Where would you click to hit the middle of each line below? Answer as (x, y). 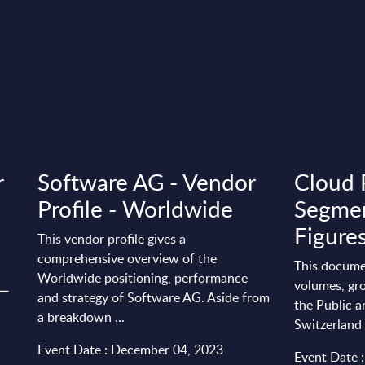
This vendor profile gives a (112, 239)
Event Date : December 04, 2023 (131, 350)
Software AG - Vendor (147, 182)
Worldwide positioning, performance (143, 278)
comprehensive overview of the (128, 258)
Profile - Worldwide (136, 209)
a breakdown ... (81, 317)
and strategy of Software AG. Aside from (154, 297)
